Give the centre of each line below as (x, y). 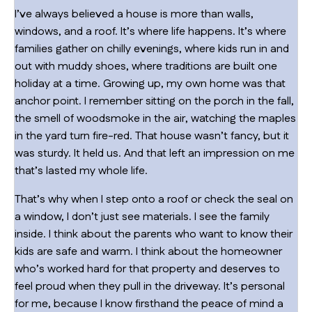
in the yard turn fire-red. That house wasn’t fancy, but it (152, 136)
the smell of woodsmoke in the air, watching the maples (155, 118)
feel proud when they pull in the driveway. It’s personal (150, 286)
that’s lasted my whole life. (81, 171)
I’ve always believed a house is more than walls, (134, 14)
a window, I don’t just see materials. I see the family (142, 217)
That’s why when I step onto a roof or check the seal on (154, 199)
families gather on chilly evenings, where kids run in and (152, 49)
